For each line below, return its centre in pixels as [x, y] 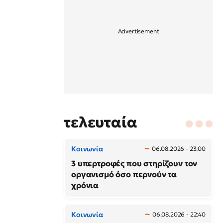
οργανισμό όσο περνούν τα [124, 174]
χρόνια [85, 185]
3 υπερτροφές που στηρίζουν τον [134, 163]
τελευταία [101, 122]
